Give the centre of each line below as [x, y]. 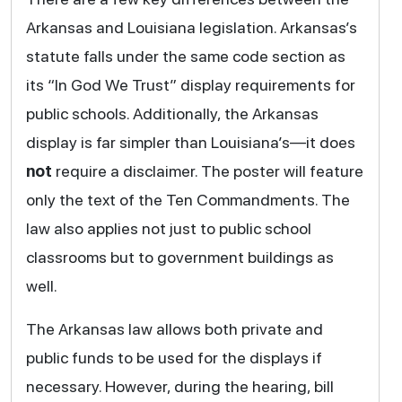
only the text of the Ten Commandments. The [188, 199]
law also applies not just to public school [168, 228]
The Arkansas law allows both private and [174, 328]
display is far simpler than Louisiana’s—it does [190, 142]
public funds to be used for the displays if [174, 357]
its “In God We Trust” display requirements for [190, 84]
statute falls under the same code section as [185, 56]
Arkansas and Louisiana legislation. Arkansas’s [191, 27]
